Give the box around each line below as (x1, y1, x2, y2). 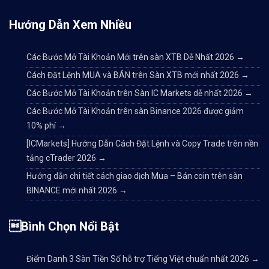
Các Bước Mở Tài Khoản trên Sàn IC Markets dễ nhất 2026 (26, 88, 244, 98)
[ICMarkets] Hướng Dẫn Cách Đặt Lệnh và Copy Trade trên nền (26, 139, 258, 149)
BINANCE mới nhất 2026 (26, 186, 119, 196)
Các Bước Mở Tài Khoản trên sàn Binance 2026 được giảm (26, 106, 244, 116)
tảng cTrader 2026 (26, 153, 98, 163)
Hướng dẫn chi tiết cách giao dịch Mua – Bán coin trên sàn (26, 171, 243, 181)
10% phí (26, 121, 58, 131)
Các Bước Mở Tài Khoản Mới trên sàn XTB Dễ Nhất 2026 (26, 52, 236, 62)
